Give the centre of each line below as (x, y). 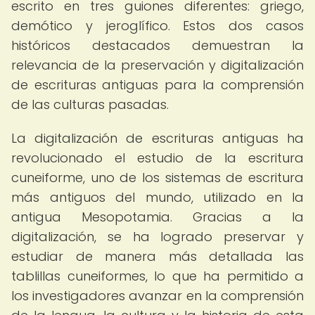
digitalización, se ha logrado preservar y (157, 237)
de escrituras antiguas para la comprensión (157, 85)
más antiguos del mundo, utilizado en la (157, 197)
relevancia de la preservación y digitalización (157, 65)
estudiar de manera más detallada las (157, 256)
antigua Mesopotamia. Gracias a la (157, 217)
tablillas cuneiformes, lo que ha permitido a (157, 276)
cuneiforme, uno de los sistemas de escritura (157, 178)
